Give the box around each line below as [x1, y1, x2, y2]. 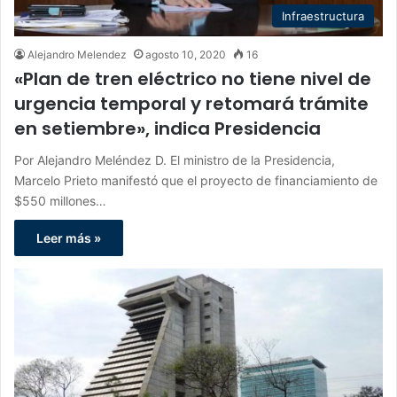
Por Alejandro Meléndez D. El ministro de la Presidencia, [14, 152, 335, 168]
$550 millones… [14, 193, 106, 209]
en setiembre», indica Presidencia [14, 116, 321, 142]
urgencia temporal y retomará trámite [14, 91, 369, 117]
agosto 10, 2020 [145, 48, 226, 62]
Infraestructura [282, 9, 364, 24]
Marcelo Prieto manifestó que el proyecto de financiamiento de [14, 173, 378, 189]
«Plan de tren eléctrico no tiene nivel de [14, 66, 371, 92]
